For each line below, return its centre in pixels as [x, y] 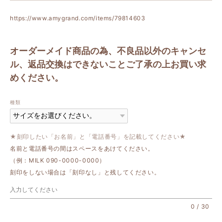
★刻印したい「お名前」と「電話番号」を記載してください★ [101, 136]
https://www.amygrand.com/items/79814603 [78, 18]
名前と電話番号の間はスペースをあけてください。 [82, 148]
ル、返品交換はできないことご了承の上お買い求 [108, 64]
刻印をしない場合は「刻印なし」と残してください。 [85, 172]
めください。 [37, 77]
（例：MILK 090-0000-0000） [58, 160]
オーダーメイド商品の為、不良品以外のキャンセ [108, 51]
